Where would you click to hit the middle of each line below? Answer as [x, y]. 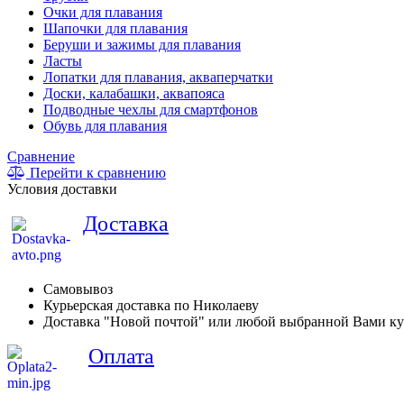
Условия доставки [62, 189]
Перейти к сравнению [96, 173]
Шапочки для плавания [115, 28]
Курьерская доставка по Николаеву [151, 305]
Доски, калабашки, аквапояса [134, 93]
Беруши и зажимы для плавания [142, 45]
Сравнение [41, 156]
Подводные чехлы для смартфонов [151, 110]
